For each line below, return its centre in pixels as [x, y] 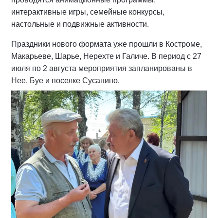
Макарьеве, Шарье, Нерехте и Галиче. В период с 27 [106, 56]
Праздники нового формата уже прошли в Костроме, [107, 44]
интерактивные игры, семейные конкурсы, [88, 12]
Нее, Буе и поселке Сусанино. [65, 81]
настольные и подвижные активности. [80, 24]
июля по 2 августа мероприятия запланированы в [102, 69]
